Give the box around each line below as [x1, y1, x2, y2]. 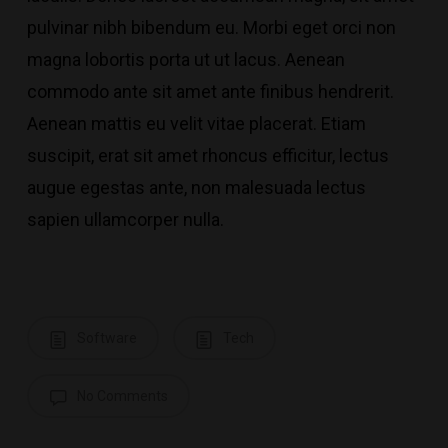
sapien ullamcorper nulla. [26, 208, 224, 230]
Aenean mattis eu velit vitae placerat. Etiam [26, 112, 366, 134]
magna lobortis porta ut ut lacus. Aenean [26, 48, 345, 70]
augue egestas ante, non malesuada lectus [26, 176, 366, 198]
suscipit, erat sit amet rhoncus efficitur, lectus [26, 144, 389, 166]
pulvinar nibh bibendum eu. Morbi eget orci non [26, 16, 396, 38]
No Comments [73, 387, 168, 404]
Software [73, 329, 137, 346]
